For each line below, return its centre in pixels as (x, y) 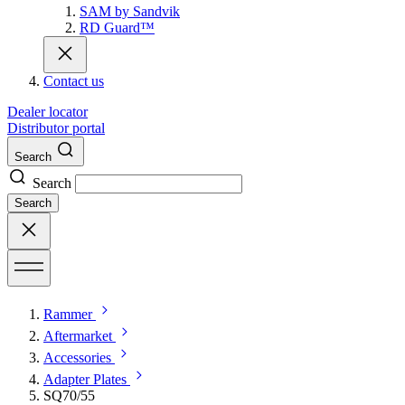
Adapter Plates (85, 379)
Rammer (68, 314)
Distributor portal (56, 127)
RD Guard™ (117, 27)
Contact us (74, 80)
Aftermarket (78, 335)
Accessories (77, 357)
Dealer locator (47, 111)
